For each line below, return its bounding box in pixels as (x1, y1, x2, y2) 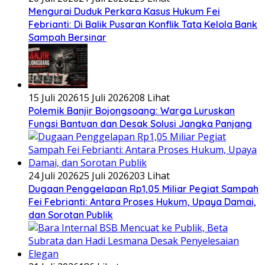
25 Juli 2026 (79, 169, 129, 182)
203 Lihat (129, 169, 170, 182)
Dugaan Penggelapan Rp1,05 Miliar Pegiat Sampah (28, 182, 258, 195)
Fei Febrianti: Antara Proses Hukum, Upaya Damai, (28, 195, 256, 208)
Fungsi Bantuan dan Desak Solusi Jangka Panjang (28, 117, 252, 130)
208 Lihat (129, 91, 170, 104)
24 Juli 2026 (28, 169, 79, 182)
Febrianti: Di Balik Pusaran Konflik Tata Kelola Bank (28, 18, 257, 30)
